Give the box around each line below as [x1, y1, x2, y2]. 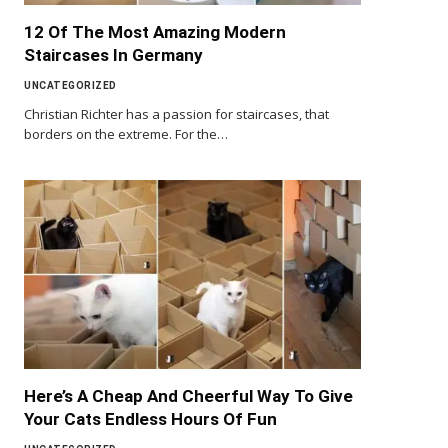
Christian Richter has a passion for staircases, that [24, 104, 329, 123]
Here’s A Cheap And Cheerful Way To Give [24, 386, 353, 407]
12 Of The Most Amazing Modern [24, 21, 286, 42]
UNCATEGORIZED [24, 79, 117, 91]
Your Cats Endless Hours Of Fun [24, 409, 277, 430]
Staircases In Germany [24, 44, 203, 65]
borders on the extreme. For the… [24, 124, 228, 143]
